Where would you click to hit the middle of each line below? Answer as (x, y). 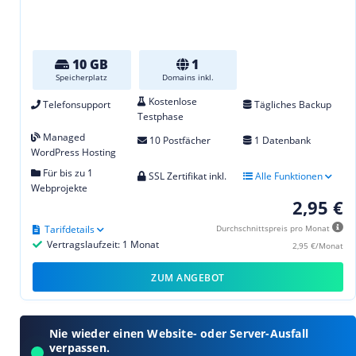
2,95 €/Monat (318, 246)
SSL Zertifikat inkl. (186, 176)
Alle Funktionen (288, 176)
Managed (63, 137)
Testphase (160, 117)
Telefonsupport (75, 105)
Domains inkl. (188, 77)
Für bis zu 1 (67, 173)
